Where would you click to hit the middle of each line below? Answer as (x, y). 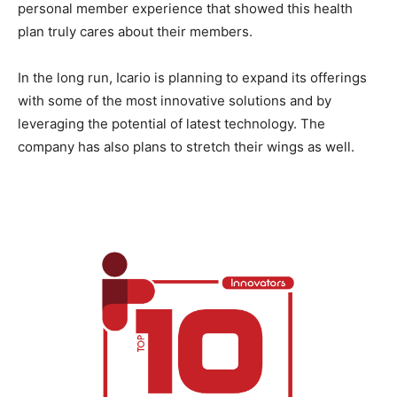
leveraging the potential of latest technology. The (171, 124)
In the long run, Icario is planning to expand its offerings (192, 78)
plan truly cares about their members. (135, 31)
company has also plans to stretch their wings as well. (186, 147)
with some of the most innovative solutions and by (175, 101)
